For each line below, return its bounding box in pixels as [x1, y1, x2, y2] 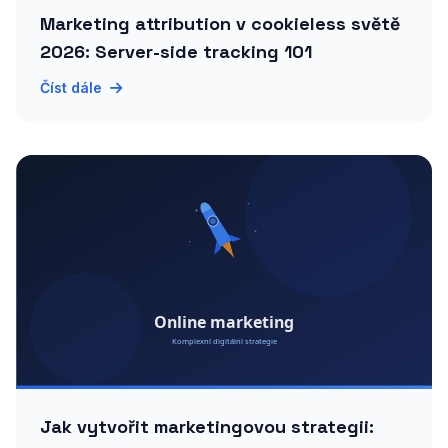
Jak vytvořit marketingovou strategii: [40, 415, 374, 438]
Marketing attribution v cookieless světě [40, 12, 400, 35]
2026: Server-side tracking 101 [40, 40, 312, 63]
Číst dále [40, 79, 102, 96]
